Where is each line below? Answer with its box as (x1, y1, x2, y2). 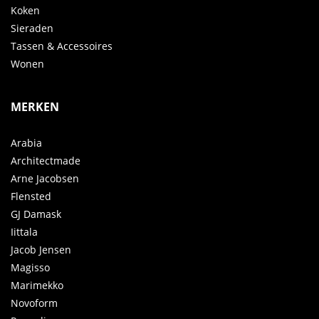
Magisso (11, 261, 50, 275)
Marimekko (11, 278, 63, 293)
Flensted (11, 189, 51, 204)
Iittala (11, 225, 38, 239)
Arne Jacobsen (11, 172, 79, 186)
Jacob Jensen (11, 243, 71, 257)
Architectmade (11, 154, 80, 168)
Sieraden (11, 21, 53, 36)
